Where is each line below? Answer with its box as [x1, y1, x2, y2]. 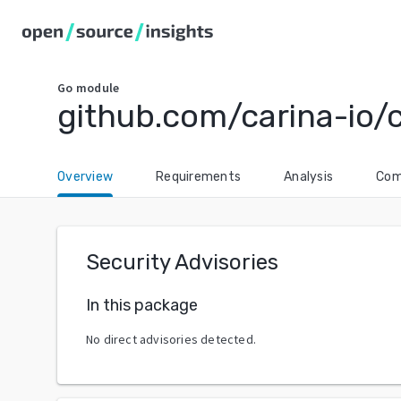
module [75, 80, 120, 96]
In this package [86, 294, 198, 315]
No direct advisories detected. [86, 330, 256, 347]
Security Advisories [86, 250, 278, 275]
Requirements [156, 169, 241, 184]
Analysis [284, 169, 333, 184]
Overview [57, 169, 113, 184]
